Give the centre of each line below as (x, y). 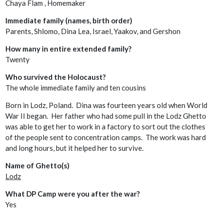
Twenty (18, 59)
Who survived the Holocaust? (56, 77)
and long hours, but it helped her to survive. (75, 148)
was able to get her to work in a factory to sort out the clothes (106, 126)
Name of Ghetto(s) (38, 165)
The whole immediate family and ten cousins (76, 87)
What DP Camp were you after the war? (73, 193)
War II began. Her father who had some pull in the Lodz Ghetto (106, 116)
